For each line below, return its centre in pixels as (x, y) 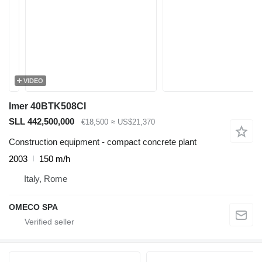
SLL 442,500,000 (42, 121)
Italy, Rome (46, 178)
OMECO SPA (33, 207)
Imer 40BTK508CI (47, 106)
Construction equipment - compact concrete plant (103, 142)
